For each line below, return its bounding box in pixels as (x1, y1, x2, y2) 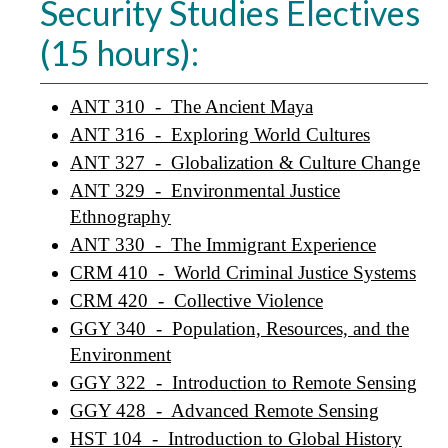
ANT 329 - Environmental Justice (70, 180, 340, 201)
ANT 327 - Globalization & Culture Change (70, 152, 420, 173)
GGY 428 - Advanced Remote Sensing (70, 400, 379, 421)
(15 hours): (40, 32, 199, 73)
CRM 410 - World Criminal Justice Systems (70, 262, 416, 283)
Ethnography (70, 206, 171, 227)
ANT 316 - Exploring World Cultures (70, 124, 370, 145)
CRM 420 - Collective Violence (70, 290, 323, 311)
